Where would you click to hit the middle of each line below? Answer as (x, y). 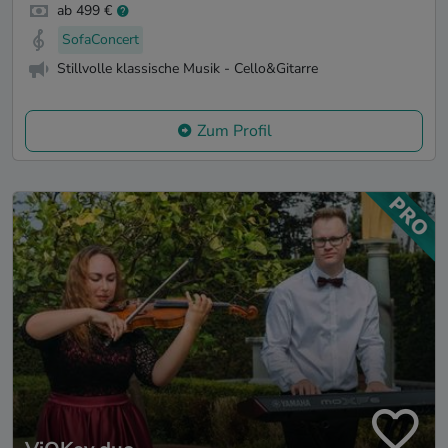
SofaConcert (100, 40)
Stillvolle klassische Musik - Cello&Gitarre (187, 69)
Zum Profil (234, 130)
